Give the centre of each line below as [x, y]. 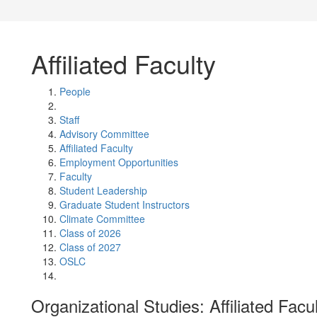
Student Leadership [103, 190]
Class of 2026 [90, 233]
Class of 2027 [90, 247]
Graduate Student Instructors [125, 204]
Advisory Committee [104, 134]
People [75, 91]
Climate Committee [102, 219]
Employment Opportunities [119, 162]
